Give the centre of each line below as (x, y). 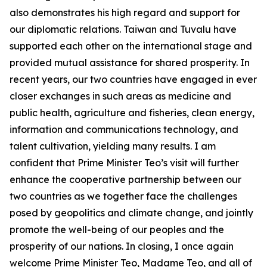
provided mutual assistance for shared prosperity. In (130, 63)
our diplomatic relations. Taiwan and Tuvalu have (123, 29)
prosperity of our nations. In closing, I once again (122, 246)
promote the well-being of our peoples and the (117, 229)
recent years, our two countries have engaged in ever (133, 79)
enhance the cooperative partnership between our (125, 179)
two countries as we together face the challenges (123, 196)
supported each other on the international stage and (131, 46)
